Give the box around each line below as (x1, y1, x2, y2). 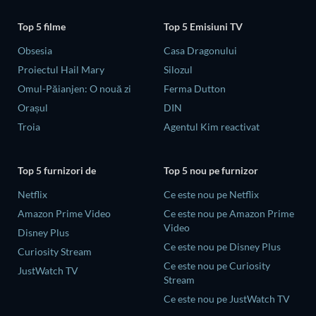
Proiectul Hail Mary (18, 63, 104, 76)
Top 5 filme (18, 20, 66, 33)
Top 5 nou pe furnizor (164, 164, 258, 176)
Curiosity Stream (18, 245, 92, 257)
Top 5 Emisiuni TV (164, 20, 243, 33)
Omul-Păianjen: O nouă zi (18, 83, 131, 95)
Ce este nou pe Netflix (164, 188, 259, 200)
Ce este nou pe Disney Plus (164, 240, 281, 253)
